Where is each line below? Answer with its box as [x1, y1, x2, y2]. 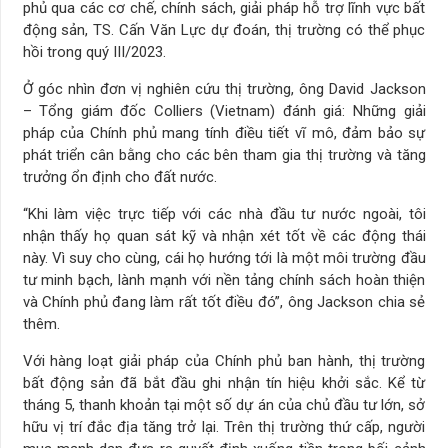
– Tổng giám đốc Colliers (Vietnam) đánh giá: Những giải [22, 101, 426, 120]
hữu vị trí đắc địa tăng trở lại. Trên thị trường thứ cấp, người [22, 417, 426, 436]
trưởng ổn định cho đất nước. [22, 167, 217, 186]
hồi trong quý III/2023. [22, 42, 166, 61]
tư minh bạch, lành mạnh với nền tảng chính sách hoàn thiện [22, 270, 426, 289]
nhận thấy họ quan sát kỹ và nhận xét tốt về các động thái [22, 226, 426, 245]
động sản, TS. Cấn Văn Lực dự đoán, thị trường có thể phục [22, 20, 426, 39]
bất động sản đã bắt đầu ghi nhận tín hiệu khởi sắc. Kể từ [22, 373, 426, 392]
